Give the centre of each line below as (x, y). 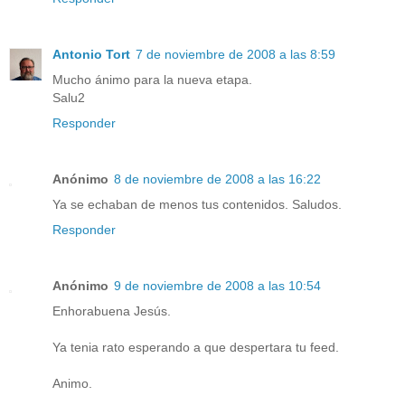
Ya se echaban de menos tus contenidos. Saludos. (197, 205)
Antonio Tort (91, 55)
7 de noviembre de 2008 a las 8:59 (235, 55)
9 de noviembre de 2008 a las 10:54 (217, 286)
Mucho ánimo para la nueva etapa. (152, 80)
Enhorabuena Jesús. (112, 311)
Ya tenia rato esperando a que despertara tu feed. (196, 348)
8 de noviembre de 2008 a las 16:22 (217, 179)
